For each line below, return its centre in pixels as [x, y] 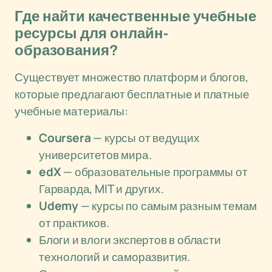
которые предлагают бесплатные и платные [132, 94]
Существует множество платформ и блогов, [131, 77]
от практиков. [74, 223]
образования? [66, 50]
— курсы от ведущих [145, 138]
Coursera [65, 138]
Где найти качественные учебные [135, 16]
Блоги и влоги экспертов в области [130, 240]
